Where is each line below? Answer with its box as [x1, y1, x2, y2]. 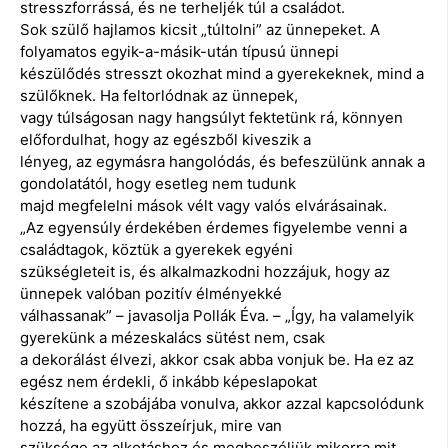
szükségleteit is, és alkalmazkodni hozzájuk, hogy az [20, 261, 390, 281]
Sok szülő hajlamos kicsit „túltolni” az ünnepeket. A [20, 19, 380, 39]
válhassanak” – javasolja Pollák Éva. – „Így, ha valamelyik [20, 305, 414, 325]
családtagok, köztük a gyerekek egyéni [20, 239, 293, 259]
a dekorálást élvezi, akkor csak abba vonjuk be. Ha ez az [20, 349, 414, 369]
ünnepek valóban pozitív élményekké [20, 283, 282, 303]
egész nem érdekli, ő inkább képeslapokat [20, 371, 317, 391]
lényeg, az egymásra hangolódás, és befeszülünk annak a [20, 151, 425, 171]
